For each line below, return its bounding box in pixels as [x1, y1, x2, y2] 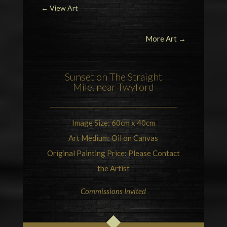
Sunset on [64, 70, 109, 83]
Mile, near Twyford [72, 81, 154, 93]
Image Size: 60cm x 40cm [71, 118, 155, 128]
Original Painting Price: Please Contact [47, 148, 180, 158]
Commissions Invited [81, 186, 146, 196]
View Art [49, 4, 78, 13]
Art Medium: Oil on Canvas [68, 133, 159, 143]
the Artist [97, 164, 130, 173]
